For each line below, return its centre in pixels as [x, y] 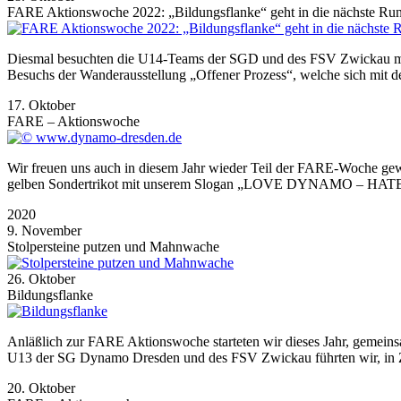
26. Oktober [41, 278]
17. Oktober [41, 105]
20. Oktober [41, 388]
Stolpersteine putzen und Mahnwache [113, 246]
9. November [44, 230]
